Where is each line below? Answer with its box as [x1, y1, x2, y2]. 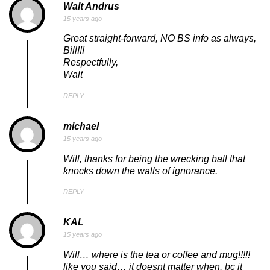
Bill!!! [63, 45, 84, 56]
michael [63, 121, 99, 131]
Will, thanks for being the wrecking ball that [63, 153, 245, 164]
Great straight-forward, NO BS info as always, [63, 33, 256, 44]
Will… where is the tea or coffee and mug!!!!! [63, 249, 250, 260]
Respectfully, [63, 57, 118, 68]
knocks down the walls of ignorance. [63, 165, 218, 176]
